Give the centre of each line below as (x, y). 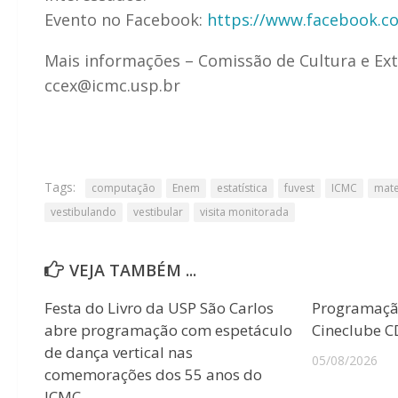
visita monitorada (244, 211)
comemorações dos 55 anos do (153, 374)
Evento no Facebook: (126, 19)
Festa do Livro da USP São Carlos (159, 307)
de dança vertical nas (119, 352)
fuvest (299, 187)
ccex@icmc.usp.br (112, 85)
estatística (242, 187)
